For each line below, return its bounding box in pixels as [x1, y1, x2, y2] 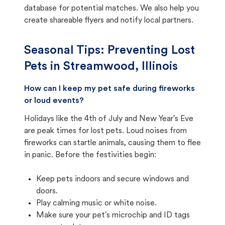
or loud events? [24, 97, 84, 105]
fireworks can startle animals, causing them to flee [24, 139, 201, 147]
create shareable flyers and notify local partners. [24, 17, 193, 25]
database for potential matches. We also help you [24, 5, 199, 13]
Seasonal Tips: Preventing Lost [24, 45, 195, 57]
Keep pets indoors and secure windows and [36, 175, 189, 183]
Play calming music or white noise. [36, 199, 157, 207]
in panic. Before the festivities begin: [24, 151, 156, 159]
